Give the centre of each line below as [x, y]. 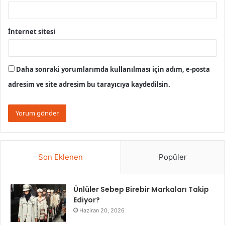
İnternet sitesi [32, 32]
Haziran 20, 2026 [102, 211]
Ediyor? [87, 200]
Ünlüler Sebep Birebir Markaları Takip [141, 190]
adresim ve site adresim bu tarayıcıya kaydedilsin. [89, 85]
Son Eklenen [61, 157]
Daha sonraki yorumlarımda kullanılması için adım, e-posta [113, 70]
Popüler [173, 157]
